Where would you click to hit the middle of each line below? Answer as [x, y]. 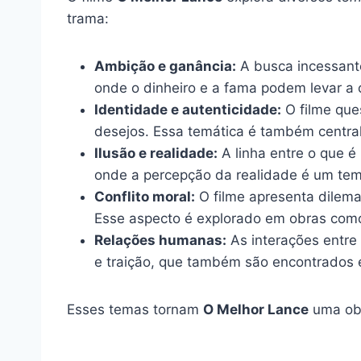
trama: [88, 18]
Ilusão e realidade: [156, 153]
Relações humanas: [160, 240]
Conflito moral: [145, 196]
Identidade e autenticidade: [188, 109]
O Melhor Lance [256, 309]
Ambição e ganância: [165, 66]
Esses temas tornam [135, 309]
